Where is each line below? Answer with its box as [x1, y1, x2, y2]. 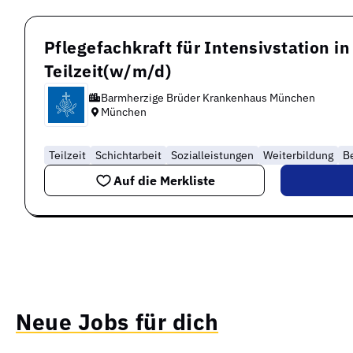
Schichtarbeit [95, 147, 162, 162]
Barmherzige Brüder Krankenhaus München [101, 90, 315, 105]
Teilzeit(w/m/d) [44, 59, 172, 82]
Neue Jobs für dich [16, 307, 219, 336]
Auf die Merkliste [113, 172, 215, 188]
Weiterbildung [263, 147, 333, 162]
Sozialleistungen [171, 147, 254, 162]
